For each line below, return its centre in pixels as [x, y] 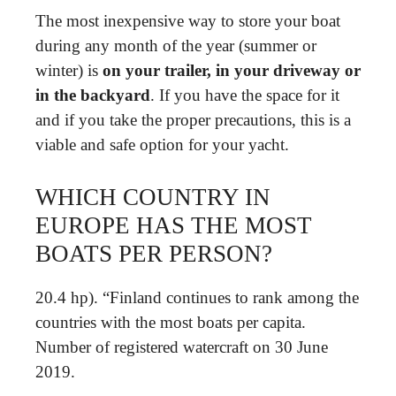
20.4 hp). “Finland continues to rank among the [197, 297]
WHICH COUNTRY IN [153, 197]
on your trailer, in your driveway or [232, 70]
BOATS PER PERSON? [154, 253]
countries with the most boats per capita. [171, 322]
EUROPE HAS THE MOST [174, 225]
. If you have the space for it [245, 95]
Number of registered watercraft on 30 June [182, 346]
